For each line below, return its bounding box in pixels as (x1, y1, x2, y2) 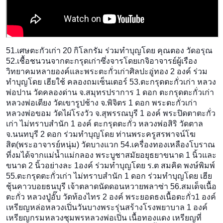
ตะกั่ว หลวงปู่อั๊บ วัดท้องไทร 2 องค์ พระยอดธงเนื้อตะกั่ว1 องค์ (6, 193, 216, 202)
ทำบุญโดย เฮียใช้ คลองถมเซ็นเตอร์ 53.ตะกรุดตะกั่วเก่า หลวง (6, 78, 216, 87)
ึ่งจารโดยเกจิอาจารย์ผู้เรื (106, 57, 188, 66)
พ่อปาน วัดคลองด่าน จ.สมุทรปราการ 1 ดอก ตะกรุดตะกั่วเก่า (6, 88, 214, 97)
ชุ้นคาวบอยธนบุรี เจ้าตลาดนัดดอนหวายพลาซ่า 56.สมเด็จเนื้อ (6, 182, 217, 191)
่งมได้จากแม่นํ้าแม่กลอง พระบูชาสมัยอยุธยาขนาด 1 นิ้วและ (11, 151, 217, 160)
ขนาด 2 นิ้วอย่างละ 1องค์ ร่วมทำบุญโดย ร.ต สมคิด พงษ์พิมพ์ (6, 161, 215, 170)
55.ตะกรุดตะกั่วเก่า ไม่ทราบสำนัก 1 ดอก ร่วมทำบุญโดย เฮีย (6, 172, 212, 181)
